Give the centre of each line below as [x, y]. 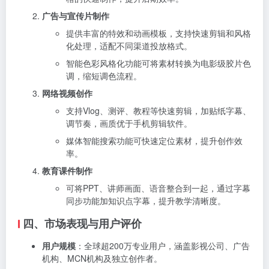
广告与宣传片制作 [76, 15]
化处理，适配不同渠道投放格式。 [129, 45]
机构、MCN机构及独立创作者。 [102, 258]
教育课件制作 [67, 170]
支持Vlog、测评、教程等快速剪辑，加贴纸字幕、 [159, 110]
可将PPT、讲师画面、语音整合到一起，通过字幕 [158, 188]
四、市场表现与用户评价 [82, 223]
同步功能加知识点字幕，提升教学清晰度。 [146, 200]
